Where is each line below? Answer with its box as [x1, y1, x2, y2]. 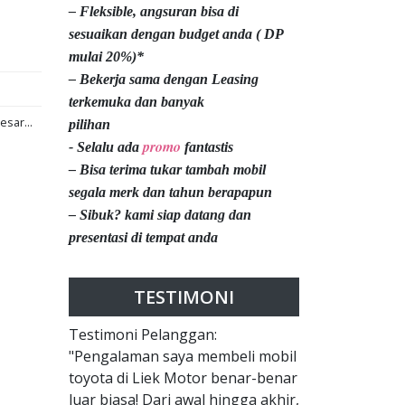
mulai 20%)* [69, 49, 144, 65]
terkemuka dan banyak [69, 94, 204, 110]
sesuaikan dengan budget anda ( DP [69, 26, 283, 42]
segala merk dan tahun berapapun [69, 184, 272, 201]
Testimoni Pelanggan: [69, 325, 217, 345]
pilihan [69, 117, 110, 133]
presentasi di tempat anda [69, 230, 218, 246]
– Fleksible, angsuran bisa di [69, 4, 239, 20]
